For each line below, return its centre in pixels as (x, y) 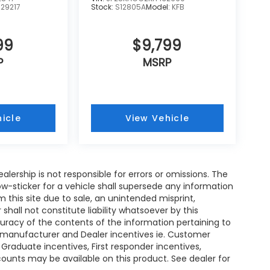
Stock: (103, 7)
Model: (159, 7)
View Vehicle (157, 118)
